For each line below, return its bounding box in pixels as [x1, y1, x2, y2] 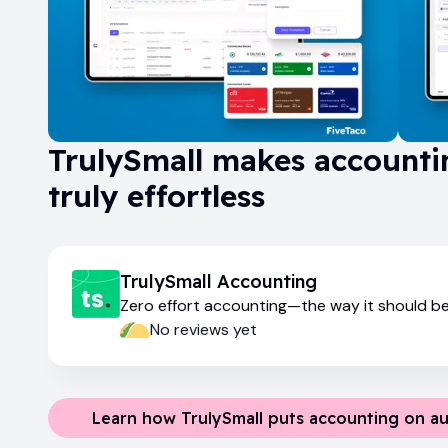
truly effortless [48, 176, 265, 215]
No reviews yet [150, 318, 257, 340]
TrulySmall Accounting [120, 269, 317, 293]
